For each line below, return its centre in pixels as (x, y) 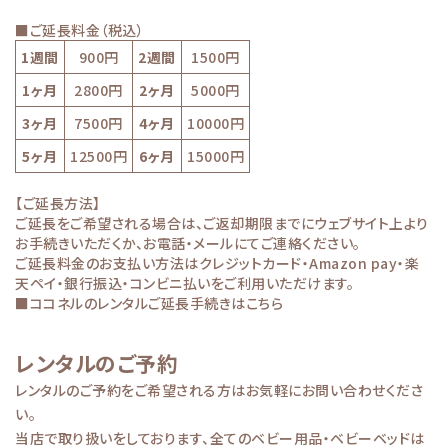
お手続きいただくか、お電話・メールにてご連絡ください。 (188, 242)
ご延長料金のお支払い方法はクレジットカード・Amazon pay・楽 (217, 262)
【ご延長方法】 (58, 202)
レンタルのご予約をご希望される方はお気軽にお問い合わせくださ (219, 389)
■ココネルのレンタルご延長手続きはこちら (149, 302)
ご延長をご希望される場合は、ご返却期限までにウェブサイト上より (222, 222)
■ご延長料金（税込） (79, 29)
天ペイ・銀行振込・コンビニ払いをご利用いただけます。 (184, 282)
